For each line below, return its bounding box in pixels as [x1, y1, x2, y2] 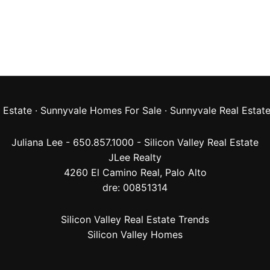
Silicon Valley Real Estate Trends [61, 213, 209, 225]
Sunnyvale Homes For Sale [40, 104, 162, 116]
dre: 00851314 [102, 181, 168, 193]
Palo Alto [165, 166, 207, 178]
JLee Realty [108, 151, 162, 163]
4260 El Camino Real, [63, 166, 165, 178]
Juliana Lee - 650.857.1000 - [11, 136, 144, 148]
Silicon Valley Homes [87, 228, 183, 240]
